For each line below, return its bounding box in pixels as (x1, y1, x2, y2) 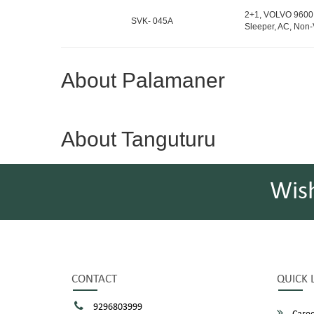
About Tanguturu (61, 128, 216, 151)
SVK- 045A (131, 15, 173, 26)
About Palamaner (61, 69, 225, 92)
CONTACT (71, 273, 117, 285)
